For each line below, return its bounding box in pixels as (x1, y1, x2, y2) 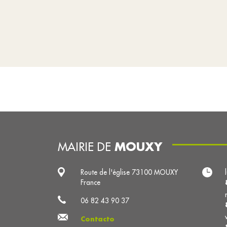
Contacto (81, 214, 115, 223)
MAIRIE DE (58, 139, 115, 154)
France (81, 178, 100, 187)
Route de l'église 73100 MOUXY (81, 168, 178, 177)
